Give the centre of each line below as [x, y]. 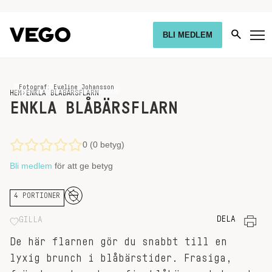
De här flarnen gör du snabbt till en [118, 242]
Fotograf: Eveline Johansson [66, 87]
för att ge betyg [83, 166]
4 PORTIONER [37, 195]
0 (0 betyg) [104, 144]
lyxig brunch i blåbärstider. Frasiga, [121, 258]
